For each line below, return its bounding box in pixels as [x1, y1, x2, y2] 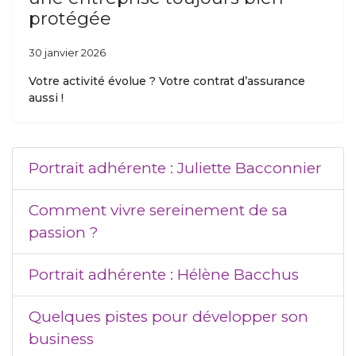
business [29, 330, 94, 348]
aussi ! [29, 91, 64, 105]
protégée [29, 8, 111, 29]
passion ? [29, 223, 99, 242]
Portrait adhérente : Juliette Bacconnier [29, 159, 322, 177]
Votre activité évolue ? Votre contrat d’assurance [29, 74, 305, 88]
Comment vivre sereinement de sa [29, 201, 288, 219]
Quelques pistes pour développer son [29, 308, 308, 326]
